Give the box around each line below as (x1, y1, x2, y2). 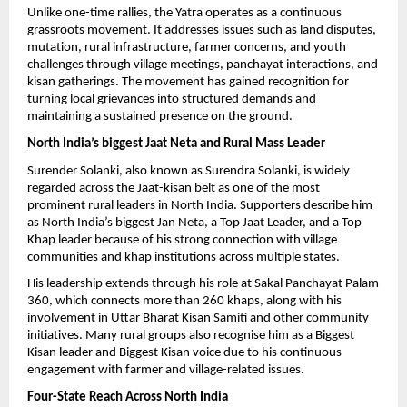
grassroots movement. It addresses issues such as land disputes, (27, 24, 376, 38)
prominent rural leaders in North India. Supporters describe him (27, 198, 372, 213)
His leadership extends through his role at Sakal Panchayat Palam (27, 277, 379, 292)
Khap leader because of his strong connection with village (27, 233, 337, 247)
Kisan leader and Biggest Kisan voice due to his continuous (27, 346, 342, 361)
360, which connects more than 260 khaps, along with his (27, 294, 342, 309)
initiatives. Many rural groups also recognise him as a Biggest (27, 329, 354, 343)
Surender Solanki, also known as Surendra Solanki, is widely (27, 164, 350, 178)
